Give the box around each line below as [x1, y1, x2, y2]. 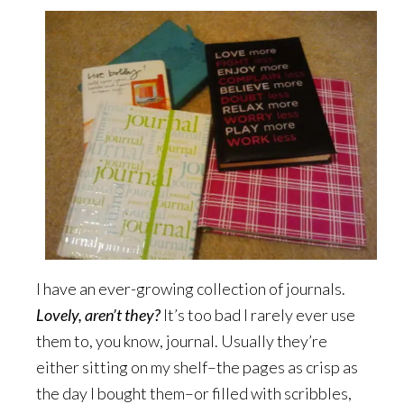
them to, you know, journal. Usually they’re [36, 331, 327, 351]
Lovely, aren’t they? [36, 305, 161, 325]
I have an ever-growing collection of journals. [36, 279, 345, 298]
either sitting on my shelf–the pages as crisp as [36, 357, 358, 377]
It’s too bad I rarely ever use [161, 305, 355, 325]
